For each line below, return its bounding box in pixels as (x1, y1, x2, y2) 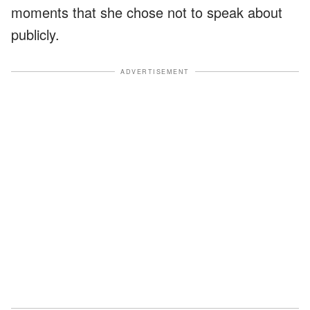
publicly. (11, 24, 60, 44)
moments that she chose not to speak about (11, 1, 282, 22)
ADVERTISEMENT (120, 66, 190, 76)
